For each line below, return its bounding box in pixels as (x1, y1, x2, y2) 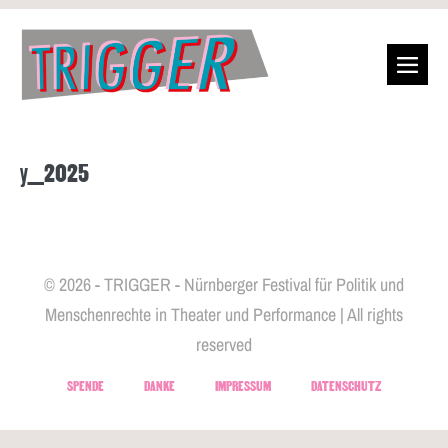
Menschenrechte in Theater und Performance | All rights (45, 301, 403, 327)
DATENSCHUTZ (311, 373, 381, 395)
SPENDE (67, 373, 104, 395)
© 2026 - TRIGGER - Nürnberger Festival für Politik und (44, 271, 404, 297)
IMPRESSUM (215, 373, 271, 395)
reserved (196, 331, 252, 357)
